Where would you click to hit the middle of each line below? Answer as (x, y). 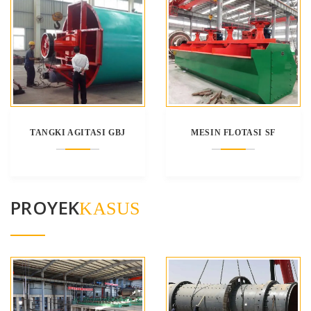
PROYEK (45, 207)
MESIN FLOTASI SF (233, 132)
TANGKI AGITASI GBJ (78, 132)
